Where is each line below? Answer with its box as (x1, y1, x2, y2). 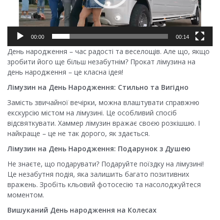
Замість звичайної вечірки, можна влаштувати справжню (7, 98, 199, 108)
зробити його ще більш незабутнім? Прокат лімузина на (7, 57, 195, 67)
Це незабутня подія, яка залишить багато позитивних (7, 169, 189, 179)
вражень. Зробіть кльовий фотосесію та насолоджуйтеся (7, 180, 201, 190)
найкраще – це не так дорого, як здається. (7, 129, 150, 138)
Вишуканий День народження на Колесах (7, 205, 157, 215)
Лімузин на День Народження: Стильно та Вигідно (7, 82, 189, 92)
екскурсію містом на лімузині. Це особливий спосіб (7, 108, 177, 118)
